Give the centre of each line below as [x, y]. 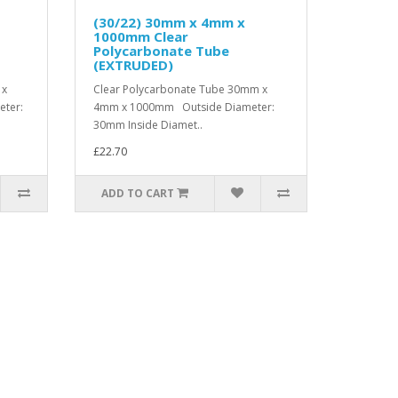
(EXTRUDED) [133, 65]
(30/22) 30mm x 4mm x [169, 22]
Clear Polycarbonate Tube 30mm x [180, 89]
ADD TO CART [137, 193]
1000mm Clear [140, 36]
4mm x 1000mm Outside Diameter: [183, 107]
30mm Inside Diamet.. [147, 125]
